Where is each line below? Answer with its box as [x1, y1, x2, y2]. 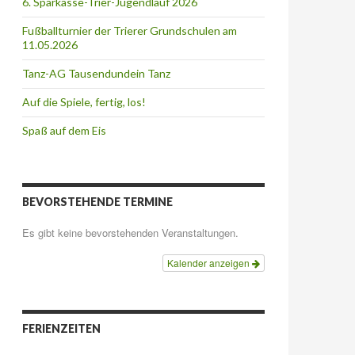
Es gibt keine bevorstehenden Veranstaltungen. [22, 224, 239, 240]
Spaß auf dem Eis [22, 123, 106, 137]
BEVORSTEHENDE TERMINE [22, 194, 173, 208]
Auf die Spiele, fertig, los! [22, 94, 146, 109]
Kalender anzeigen [167, 255, 252, 269]
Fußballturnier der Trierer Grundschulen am [22, 23, 237, 37]
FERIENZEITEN [22, 321, 101, 335]
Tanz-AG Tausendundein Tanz [22, 66, 170, 80]
